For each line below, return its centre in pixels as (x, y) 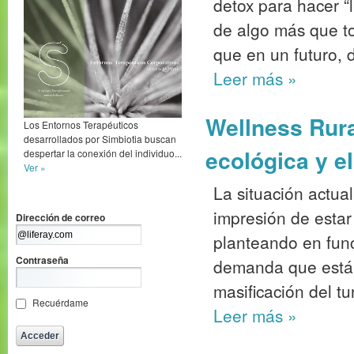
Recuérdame (61, 302)
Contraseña (42, 260)
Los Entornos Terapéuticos (81, 124)
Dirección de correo (60, 217)
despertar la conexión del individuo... (103, 153)
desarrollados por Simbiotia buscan (100, 138)
